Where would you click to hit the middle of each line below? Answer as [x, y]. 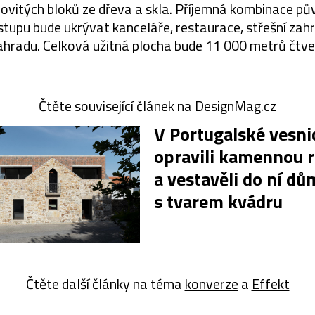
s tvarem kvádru [218, 201]
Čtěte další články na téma [105, 283]
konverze [211, 283]
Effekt [270, 283]
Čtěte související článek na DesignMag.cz [157, 105]
